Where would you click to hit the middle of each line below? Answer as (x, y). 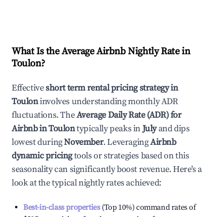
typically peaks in (108, 129)
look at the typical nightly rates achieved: (86, 183)
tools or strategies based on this (131, 156)
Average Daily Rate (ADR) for (129, 115)
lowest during (38, 142)
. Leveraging (126, 142)
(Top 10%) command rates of (148, 207)
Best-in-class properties (62, 207)
